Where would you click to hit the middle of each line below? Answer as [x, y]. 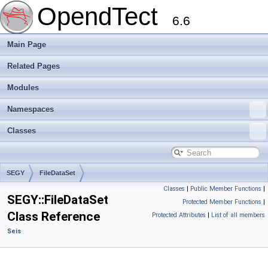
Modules [23, 88]
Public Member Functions [226, 189]
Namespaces [31, 109]
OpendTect [105, 16]
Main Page [27, 45]
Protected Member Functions [222, 202]
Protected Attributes [179, 215]
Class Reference [54, 217]
